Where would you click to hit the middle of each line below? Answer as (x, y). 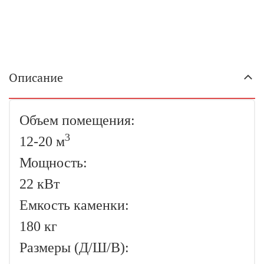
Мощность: (53, 163)
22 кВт (39, 184)
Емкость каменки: (74, 205)
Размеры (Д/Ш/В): (74, 248)
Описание (36, 78)
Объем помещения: (77, 121)
